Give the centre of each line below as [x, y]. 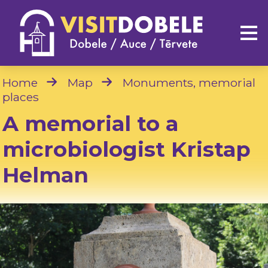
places [21, 97]
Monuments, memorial [189, 83]
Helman [46, 175]
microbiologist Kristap [127, 149]
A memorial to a [91, 123]
